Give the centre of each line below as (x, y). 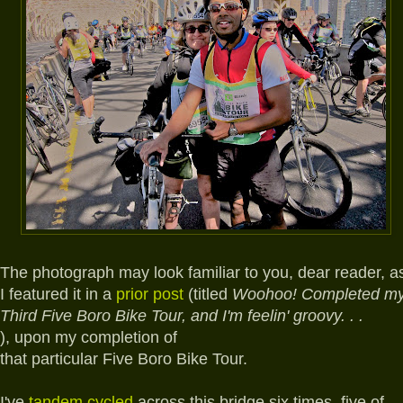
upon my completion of (96, 338)
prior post (150, 295)
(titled (208, 295)
